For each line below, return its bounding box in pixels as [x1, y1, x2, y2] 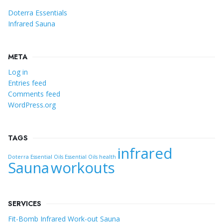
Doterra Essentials [8, 8, 67, 17]
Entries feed [8, 78, 46, 88]
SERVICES [8, 199, 41, 209]
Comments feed [8, 89, 60, 99]
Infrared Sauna [8, 19, 55, 28]
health [99, 153, 116, 160]
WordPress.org [8, 100, 56, 110]
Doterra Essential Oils [8, 153, 63, 160]
